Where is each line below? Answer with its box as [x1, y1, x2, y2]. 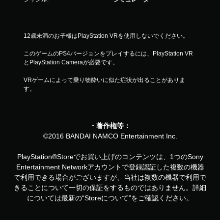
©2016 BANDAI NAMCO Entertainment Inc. [43, 132, 177, 140]
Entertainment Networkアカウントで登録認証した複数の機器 [16, 163, 204, 171]
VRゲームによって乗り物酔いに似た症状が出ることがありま [24, 77, 185, 83]
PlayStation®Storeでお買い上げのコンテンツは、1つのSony [17, 153, 203, 161]
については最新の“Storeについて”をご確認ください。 [27, 194, 193, 202]
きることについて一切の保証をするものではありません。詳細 [14, 184, 206, 192]
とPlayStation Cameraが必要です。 [24, 59, 118, 66]
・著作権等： [89, 122, 131, 130]
